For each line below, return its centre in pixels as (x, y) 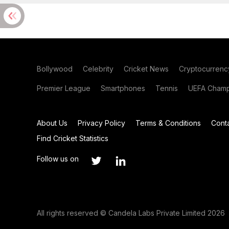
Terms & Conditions (168, 123)
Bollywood (55, 69)
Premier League (64, 88)
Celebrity (98, 69)
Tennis (167, 88)
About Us (52, 123)
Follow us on (58, 159)
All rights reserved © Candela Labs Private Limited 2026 (131, 213)
